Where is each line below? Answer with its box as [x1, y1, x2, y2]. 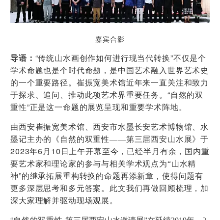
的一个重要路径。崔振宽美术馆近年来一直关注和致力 [10, 79, 209, 87]
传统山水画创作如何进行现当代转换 [38, 54, 170, 63]
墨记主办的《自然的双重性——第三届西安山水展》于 [10, 135, 209, 144]
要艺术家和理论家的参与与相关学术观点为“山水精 [10, 160, 196, 168]
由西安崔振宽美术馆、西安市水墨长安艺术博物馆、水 [10, 123, 209, 132]
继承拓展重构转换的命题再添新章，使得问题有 [29, 172, 204, 181]
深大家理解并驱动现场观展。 [10, 196, 118, 205]
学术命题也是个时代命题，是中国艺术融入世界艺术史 [10, 66, 209, 75]
